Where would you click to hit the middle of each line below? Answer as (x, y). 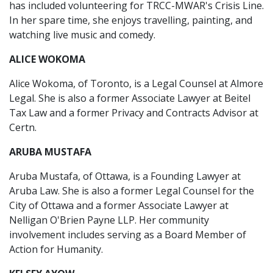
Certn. (23, 127)
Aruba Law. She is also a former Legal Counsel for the (132, 191)
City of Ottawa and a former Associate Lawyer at (119, 205)
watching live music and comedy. (82, 35)
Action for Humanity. (56, 249)
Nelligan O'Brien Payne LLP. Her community (109, 220)
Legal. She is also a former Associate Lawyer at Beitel (130, 98)
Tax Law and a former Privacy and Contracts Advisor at (134, 113)
